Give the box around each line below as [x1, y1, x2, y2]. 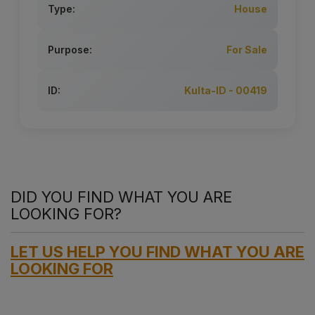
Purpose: [48, 44, 92, 56]
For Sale [226, 44, 267, 56]
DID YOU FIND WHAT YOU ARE [11, 188, 233, 207]
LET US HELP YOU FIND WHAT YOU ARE [11, 243, 304, 262]
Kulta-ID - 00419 [184, 84, 267, 97]
